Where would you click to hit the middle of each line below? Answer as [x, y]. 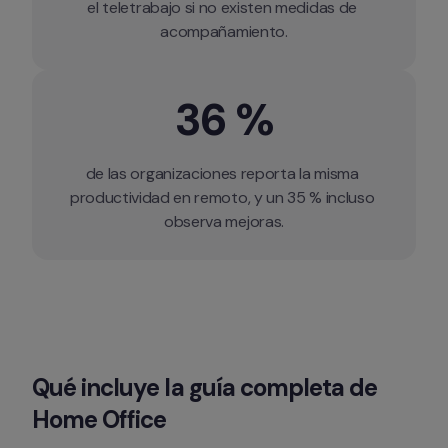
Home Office [99, 419]
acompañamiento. [224, 31]
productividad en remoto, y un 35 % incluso [222, 197]
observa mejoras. [224, 221]
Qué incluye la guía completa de [205, 387]
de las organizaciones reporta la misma [222, 173]
